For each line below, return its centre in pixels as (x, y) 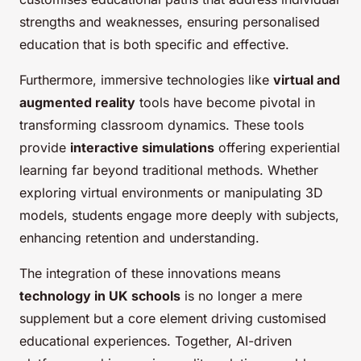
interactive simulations (142, 148)
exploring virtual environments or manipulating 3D (171, 193)
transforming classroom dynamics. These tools (162, 125)
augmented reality (77, 103)
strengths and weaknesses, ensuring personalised (170, 22)
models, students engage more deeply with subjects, (179, 216)
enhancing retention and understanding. (139, 238)
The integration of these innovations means (150, 274)
